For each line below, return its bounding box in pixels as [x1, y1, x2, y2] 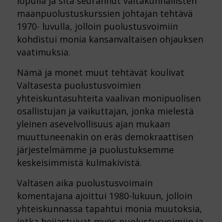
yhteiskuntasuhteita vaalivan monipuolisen [16, 92, 201, 104]
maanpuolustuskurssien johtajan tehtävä [16, 7, 193, 19]
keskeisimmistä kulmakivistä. [16, 156, 142, 168]
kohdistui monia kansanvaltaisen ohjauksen [16, 33, 203, 45]
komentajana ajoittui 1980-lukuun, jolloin [16, 190, 192, 202]
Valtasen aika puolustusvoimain [16, 177, 153, 189]
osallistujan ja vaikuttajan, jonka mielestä [16, 105, 194, 117]
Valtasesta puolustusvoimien [16, 79, 141, 91]
